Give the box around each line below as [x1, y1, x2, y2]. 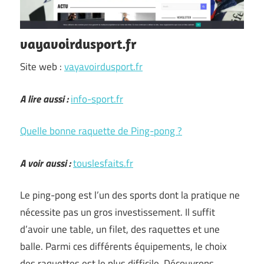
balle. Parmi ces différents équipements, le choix [20, 239, 227, 254]
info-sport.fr [71, 91, 123, 107]
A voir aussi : [20, 155, 71, 171]
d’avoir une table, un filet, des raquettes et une [20, 222, 220, 237]
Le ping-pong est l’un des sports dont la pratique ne [20, 187, 240, 203]
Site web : [20, 59, 64, 74]
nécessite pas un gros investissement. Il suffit [20, 204, 215, 220]
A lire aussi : [20, 91, 68, 107]
